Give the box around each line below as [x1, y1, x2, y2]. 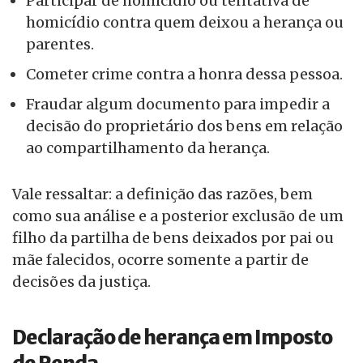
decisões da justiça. [12, 272, 151, 292]
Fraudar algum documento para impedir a [26, 95, 330, 114]
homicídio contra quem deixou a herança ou [26, 13, 344, 32]
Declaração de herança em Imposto [12, 325, 332, 351]
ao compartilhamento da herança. [26, 139, 270, 158]
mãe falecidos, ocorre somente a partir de [12, 250, 309, 270]
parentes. [26, 35, 94, 54]
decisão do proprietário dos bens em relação [26, 117, 343, 136]
